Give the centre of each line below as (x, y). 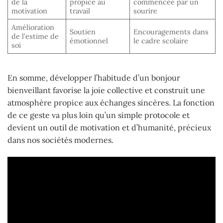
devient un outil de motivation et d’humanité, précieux (109, 128)
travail (80, 11)
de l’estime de (35, 36)
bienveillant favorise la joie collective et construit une (106, 90)
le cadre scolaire (161, 41)
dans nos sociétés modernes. (60, 140)
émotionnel (89, 41)
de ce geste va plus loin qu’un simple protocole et (99, 115)
